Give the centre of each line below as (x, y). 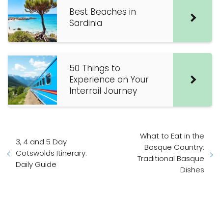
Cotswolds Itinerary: (51, 153)
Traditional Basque (171, 158)
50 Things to (95, 68)
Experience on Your (109, 80)
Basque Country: (174, 147)
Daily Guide (36, 164)
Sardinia (86, 23)
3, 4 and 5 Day (41, 141)
